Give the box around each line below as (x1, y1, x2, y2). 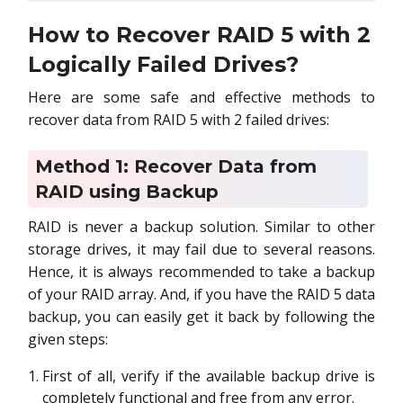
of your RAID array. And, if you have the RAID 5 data (28, 284, 375, 305)
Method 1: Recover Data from (35, 155, 317, 177)
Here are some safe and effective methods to (28, 86, 375, 107)
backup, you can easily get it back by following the (28, 307, 375, 327)
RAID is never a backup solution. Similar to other (28, 217, 375, 237)
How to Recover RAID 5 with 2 (28, 21, 371, 48)
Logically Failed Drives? (28, 50, 299, 77)
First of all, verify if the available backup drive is (42, 366, 375, 387)
